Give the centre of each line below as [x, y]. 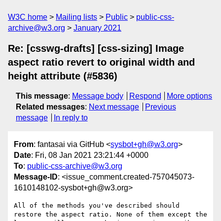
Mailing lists [76, 17]
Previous [160, 107]
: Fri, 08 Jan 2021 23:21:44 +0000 [90, 155]
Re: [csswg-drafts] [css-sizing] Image [96, 48]
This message [42, 96]
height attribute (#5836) [63, 76]
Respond [145, 96]
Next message [114, 107]
